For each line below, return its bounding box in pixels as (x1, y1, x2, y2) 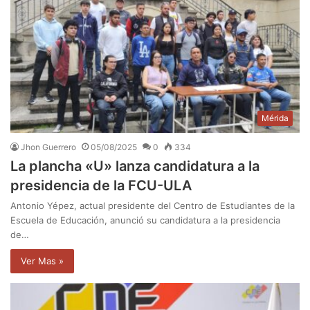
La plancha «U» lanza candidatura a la (10, 158, 259, 175)
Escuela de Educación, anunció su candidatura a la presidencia (10, 215, 280, 226)
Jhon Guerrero (21, 142, 76, 153)
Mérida (262, 113, 289, 124)
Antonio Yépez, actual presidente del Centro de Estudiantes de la (10, 200, 295, 212)
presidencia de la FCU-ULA (10, 177, 192, 194)
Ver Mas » (21, 255, 64, 267)
